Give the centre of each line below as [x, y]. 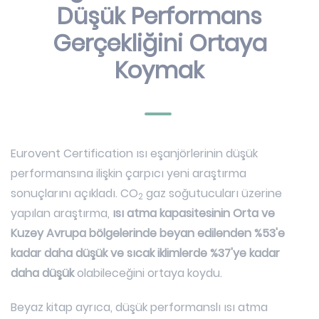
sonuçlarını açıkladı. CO [74, 193]
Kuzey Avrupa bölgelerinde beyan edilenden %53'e [148, 233]
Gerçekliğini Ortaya [159, 43]
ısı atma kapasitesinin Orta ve [194, 213]
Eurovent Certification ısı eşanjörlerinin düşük [134, 153]
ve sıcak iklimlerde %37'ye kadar [195, 253]
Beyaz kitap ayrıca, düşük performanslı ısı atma [139, 307]
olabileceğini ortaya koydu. [148, 273]
